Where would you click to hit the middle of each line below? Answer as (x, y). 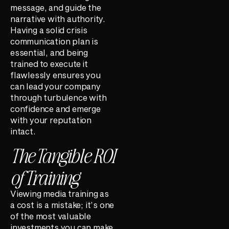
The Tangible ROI (62, 155)
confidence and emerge (55, 108)
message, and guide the (56, 7)
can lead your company (55, 86)
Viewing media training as (60, 194)
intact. (23, 131)
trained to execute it (49, 63)
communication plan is (54, 41)
